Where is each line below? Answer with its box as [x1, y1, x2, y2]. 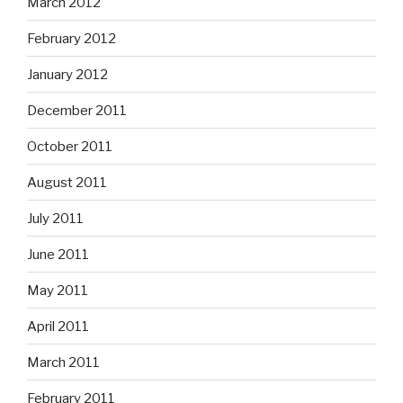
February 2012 [27, 30, 116, 47]
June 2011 [27, 246, 89, 263]
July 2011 [27, 210, 84, 227]
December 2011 [27, 102, 127, 119]
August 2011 [27, 174, 107, 191]
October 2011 [27, 138, 112, 155]
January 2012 [27, 66, 108, 83]
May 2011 [27, 282, 88, 299]
